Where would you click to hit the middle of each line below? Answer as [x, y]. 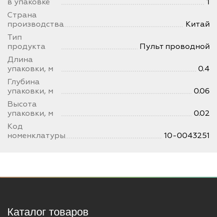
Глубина [23, 82]
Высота [22, 104]
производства [36, 24]
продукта [26, 47]
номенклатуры [36, 136]
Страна [22, 15]
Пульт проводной [175, 47]
